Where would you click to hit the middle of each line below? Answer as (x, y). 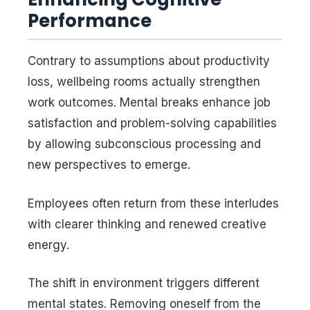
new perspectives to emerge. (109, 165)
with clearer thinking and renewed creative (147, 224)
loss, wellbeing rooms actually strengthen (144, 82)
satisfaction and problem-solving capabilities (152, 124)
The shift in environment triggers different (144, 283)
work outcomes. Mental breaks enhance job (149, 103)
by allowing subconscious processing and (144, 144)
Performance (90, 21)
